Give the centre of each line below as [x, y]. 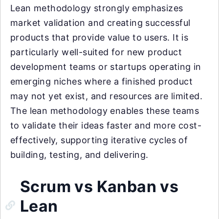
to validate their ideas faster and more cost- [106, 126]
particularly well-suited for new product [96, 52]
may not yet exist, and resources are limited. [106, 96]
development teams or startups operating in [106, 67]
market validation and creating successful [100, 23]
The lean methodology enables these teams [105, 111]
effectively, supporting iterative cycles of [99, 140]
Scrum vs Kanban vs [99, 187]
